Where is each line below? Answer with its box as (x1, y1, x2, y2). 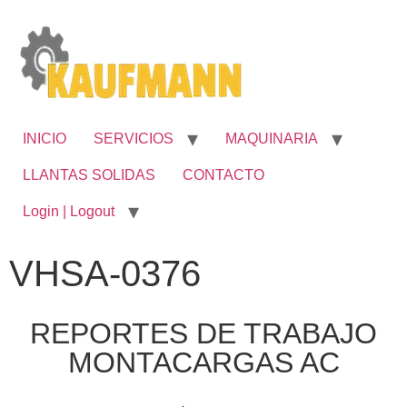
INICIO (23, 131, 66, 146)
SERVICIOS (94, 131, 174, 146)
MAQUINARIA (225, 131, 318, 146)
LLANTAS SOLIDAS (23, 167, 155, 183)
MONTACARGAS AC (67, 346, 340, 379)
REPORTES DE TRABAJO (30, 317, 377, 350)
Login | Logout (23, 203, 114, 219)
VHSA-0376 (9, 253, 201, 293)
